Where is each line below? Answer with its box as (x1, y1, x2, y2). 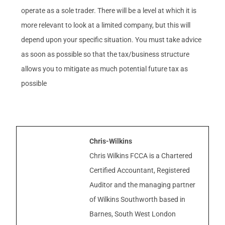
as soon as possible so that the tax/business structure (21, 50, 190, 58)
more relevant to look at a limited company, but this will (21, 21, 191, 29)
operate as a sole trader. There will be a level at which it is (21, 6, 197, 15)
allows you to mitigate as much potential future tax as (21, 64, 188, 73)
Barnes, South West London (89, 209, 176, 218)
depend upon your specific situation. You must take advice (21, 35, 202, 44)
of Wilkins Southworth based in (89, 195, 186, 203)
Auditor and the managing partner (89, 180, 196, 189)
